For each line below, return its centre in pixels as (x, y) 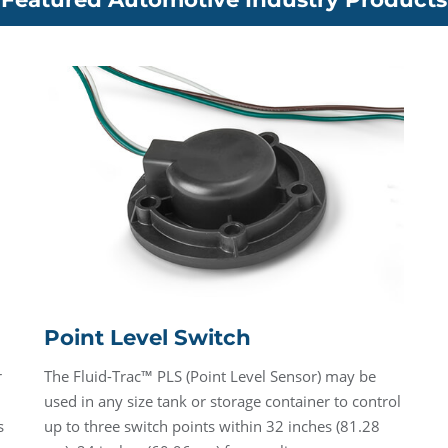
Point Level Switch (147, 336)
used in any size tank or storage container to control (222, 400)
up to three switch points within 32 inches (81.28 (212, 425)
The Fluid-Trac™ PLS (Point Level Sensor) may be (210, 375)
